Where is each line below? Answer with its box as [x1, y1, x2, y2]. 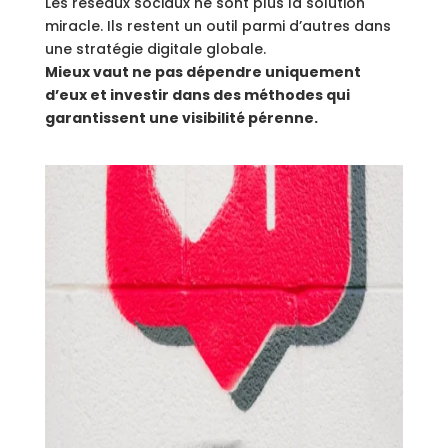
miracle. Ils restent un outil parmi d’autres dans [44, 16, 391, 36]
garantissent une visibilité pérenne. [44, 108, 318, 128]
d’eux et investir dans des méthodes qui [44, 85, 350, 105]
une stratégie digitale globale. [44, 39, 266, 59]
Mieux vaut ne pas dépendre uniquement [44, 62, 361, 82]
